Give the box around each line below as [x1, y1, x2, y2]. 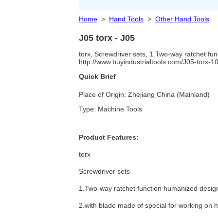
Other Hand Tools [155, 15, 209, 23]
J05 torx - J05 [79, 33, 135, 43]
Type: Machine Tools [79, 105, 142, 113]
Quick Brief [79, 73, 116, 81]
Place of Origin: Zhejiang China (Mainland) [79, 91, 210, 99]
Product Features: [79, 133, 139, 141]
